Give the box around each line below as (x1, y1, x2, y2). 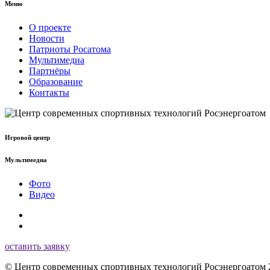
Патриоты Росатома (29, 43, 111, 54)
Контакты (29, 87, 69, 98)
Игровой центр (5, 133, 50, 141)
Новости (29, 33, 64, 43)
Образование (29, 76, 83, 87)
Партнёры (29, 65, 71, 76)
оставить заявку (5, 240, 70, 251)
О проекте (29, 22, 71, 33)
